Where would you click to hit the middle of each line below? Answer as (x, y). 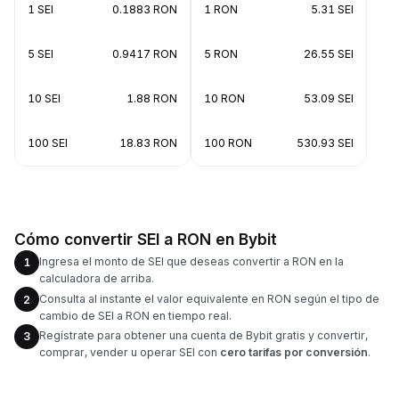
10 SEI (44, 98)
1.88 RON (152, 98)
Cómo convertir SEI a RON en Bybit (146, 239)
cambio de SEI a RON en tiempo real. (135, 315)
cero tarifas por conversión (294, 352)
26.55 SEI (329, 53)
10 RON (224, 98)
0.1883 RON (145, 9)
